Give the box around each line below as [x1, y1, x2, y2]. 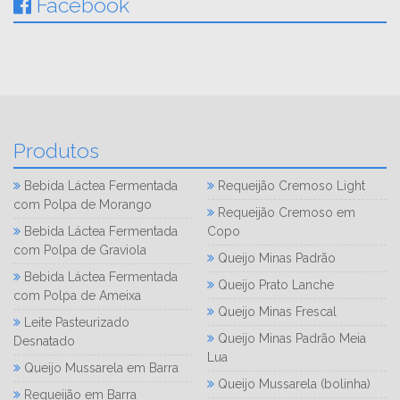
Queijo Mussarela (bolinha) [214, 376, 371, 391]
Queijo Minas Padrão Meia [214, 330, 367, 346]
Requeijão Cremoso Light [214, 178, 366, 193]
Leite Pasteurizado [21, 314, 129, 329]
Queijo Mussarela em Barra [21, 360, 179, 375]
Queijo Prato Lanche [214, 277, 335, 292]
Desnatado [13, 333, 75, 348]
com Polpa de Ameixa [13, 287, 141, 303]
